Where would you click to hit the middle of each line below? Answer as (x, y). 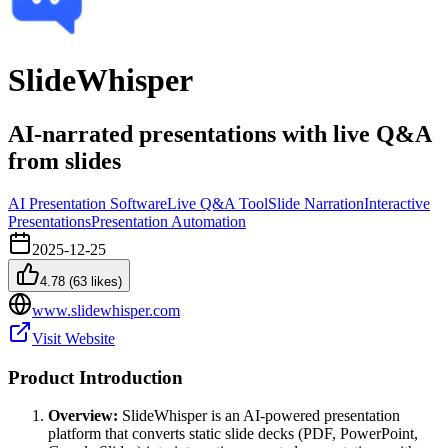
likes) (104, 281)
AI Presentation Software (87, 203)
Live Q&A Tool (217, 203)
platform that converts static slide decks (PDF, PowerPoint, (233, 434)
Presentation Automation (168, 221)
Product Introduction (95, 377)
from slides (64, 160)
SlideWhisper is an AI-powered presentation (259, 416)
